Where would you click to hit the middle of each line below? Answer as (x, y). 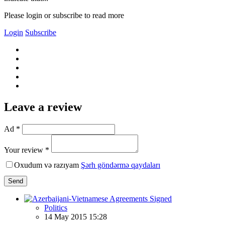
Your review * (27, 150)
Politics (56, 207)
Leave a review (43, 107)
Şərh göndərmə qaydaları (121, 165)
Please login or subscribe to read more (64, 15)
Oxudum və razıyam (47, 165)
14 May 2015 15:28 (76, 216)
